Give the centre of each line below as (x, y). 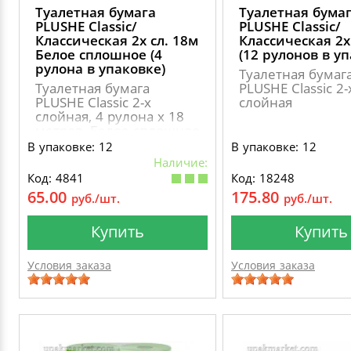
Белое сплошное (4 (99, 54)
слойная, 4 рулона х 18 (110, 116)
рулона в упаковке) (100, 69)
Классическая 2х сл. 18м (117, 40)
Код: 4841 (56, 178)
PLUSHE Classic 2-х (93, 102)
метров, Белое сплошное (118, 130)
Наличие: (181, 162)
